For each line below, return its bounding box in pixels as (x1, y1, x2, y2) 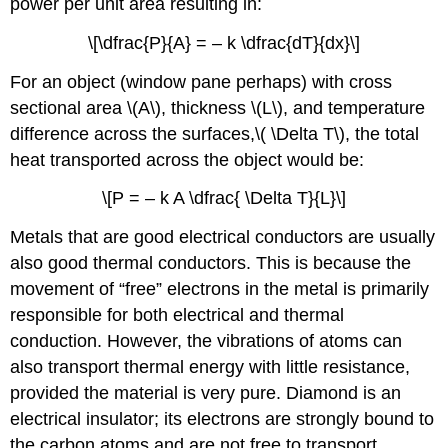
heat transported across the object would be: (10, 149, 365, 170)
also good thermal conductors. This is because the (10, 253, 412, 274)
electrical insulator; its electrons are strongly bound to (10, 409, 435, 430)
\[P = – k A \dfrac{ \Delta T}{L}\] (102, 188, 346, 209)
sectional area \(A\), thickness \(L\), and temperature (10, 97, 426, 118)
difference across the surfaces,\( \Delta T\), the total (10, 123, 420, 144)
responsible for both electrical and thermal (10, 305, 345, 326)
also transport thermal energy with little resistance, (10, 357, 411, 378)
